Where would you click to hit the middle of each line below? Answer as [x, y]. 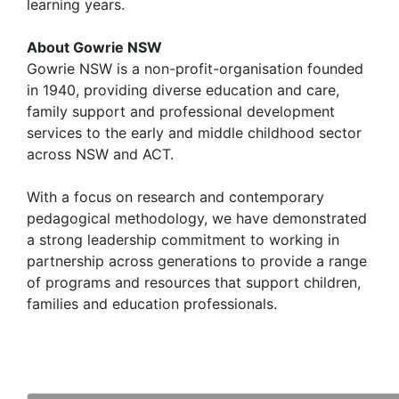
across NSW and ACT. [100, 154]
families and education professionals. [152, 303]
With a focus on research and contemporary [175, 196]
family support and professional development [181, 111]
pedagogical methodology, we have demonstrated [197, 218]
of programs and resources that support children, [194, 282]
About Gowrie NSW [94, 47]
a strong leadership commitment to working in [183, 239]
